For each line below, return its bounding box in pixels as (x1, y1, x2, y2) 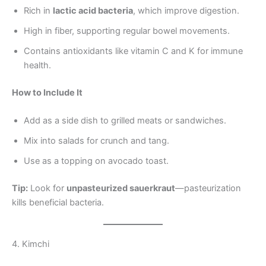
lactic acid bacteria (53, 5, 133, 17)
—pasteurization (175, 183, 241, 194)
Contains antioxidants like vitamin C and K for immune (24, 46, 243, 57)
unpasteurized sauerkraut (66, 183, 175, 194)
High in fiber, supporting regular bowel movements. (24, 26, 230, 37)
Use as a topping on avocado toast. (24, 156, 169, 167)
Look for (28, 183, 66, 194)
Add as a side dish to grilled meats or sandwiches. (24, 115, 226, 126)
